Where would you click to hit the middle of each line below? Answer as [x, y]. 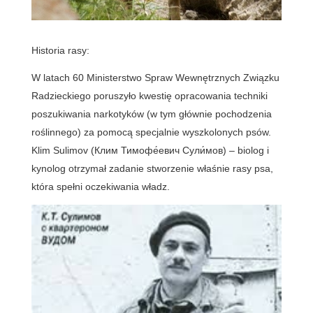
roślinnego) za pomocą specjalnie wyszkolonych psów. [151, 132]
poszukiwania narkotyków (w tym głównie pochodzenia [151, 114]
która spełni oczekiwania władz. [100, 186]
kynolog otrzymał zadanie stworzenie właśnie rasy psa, [152, 168]
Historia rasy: [60, 50]
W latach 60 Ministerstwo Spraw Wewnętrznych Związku [155, 77]
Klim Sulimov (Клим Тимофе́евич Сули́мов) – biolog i [150, 150]
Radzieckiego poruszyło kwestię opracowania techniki [149, 95]
